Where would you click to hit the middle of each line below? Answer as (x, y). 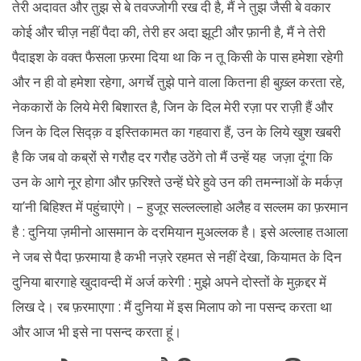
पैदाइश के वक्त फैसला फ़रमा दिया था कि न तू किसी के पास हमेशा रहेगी (178, 57)
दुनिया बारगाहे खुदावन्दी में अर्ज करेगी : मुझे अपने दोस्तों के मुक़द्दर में (169, 282)
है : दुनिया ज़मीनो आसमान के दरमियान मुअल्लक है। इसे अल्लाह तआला (180, 232)
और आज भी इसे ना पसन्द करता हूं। (97, 332)
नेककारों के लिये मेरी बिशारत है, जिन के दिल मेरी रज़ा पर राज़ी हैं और (172, 107)
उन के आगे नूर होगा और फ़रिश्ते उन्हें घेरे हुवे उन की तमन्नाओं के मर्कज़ (177, 182)
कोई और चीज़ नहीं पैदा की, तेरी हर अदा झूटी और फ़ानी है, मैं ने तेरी (169, 32)
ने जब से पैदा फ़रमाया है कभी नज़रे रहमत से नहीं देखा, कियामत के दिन (177, 257)
